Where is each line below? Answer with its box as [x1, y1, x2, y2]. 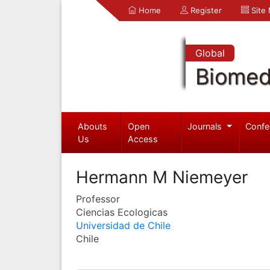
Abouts [77, 121, 107, 131]
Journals [187, 121, 225, 131]
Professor [76, 192, 120, 205]
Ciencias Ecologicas [76, 206, 168, 218]
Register [188, 5, 222, 15]
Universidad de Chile [76, 219, 171, 231]
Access [128, 133, 159, 144]
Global [195, 47, 225, 59]
